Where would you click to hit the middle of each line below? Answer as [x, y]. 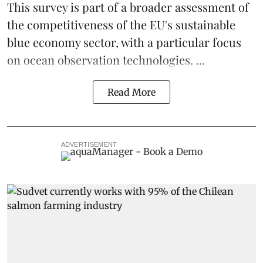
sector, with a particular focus [161, 42]
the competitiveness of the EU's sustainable [121, 25]
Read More [131, 92]
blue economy [44, 42]
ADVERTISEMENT [89, 145]
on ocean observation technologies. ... [106, 60]
